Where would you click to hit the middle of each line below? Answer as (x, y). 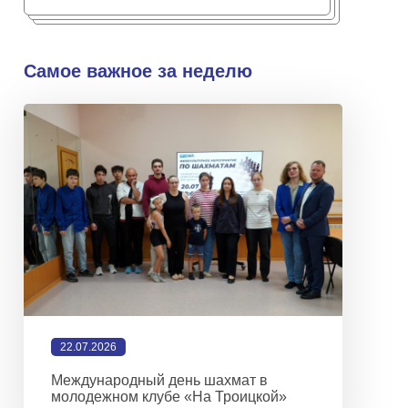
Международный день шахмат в (159, 381)
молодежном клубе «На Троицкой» (169, 397)
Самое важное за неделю (138, 71)
